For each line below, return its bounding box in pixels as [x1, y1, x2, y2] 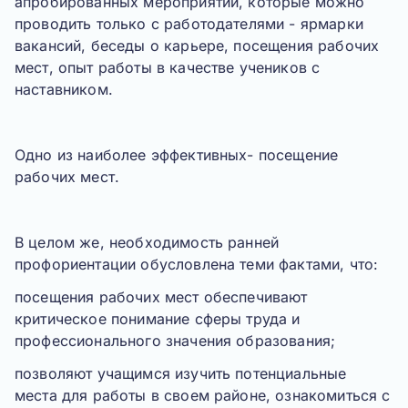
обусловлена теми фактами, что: [136, 255, 379, 273]
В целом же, [15, 233, 109, 251]
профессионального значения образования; [15, 331, 336, 350]
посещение [258, 146, 339, 164]
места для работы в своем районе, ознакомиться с [15, 386, 391, 404]
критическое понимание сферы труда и [15, 310, 301, 328]
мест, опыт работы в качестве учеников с [15, 58, 321, 76]
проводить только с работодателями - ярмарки [15, 15, 363, 33]
